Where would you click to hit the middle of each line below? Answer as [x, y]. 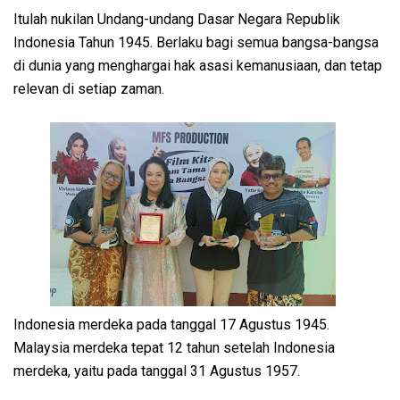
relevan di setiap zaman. [89, 88]
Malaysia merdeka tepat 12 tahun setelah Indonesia [174, 347]
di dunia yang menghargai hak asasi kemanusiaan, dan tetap [198, 65]
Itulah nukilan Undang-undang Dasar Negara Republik [177, 19]
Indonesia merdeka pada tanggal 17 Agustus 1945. [171, 324]
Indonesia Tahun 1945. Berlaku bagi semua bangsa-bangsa [196, 42]
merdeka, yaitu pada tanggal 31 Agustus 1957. [158, 371]
